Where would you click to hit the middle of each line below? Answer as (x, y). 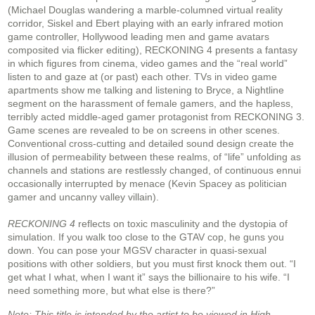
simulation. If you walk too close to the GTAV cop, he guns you (146, 237)
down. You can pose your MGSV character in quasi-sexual (137, 251)
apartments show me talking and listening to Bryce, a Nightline (146, 90)
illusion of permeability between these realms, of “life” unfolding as (154, 157)
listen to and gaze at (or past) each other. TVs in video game (142, 77)
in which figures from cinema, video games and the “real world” (148, 64)
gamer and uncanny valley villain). (85, 197)
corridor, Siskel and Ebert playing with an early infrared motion (146, 24)
